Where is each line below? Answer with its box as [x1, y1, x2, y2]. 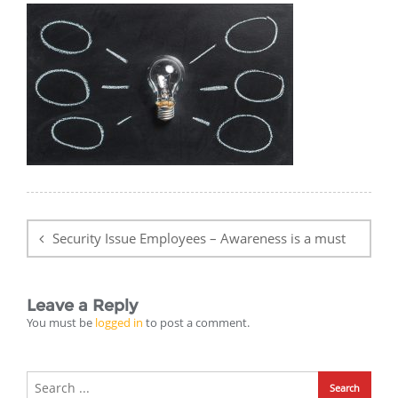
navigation [26, 212, 141, 238]
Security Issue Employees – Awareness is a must [52, 229, 346, 247]
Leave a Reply [27, 296, 138, 315]
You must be [27, 314, 95, 330]
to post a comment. [143, 314, 250, 330]
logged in [95, 314, 143, 330]
